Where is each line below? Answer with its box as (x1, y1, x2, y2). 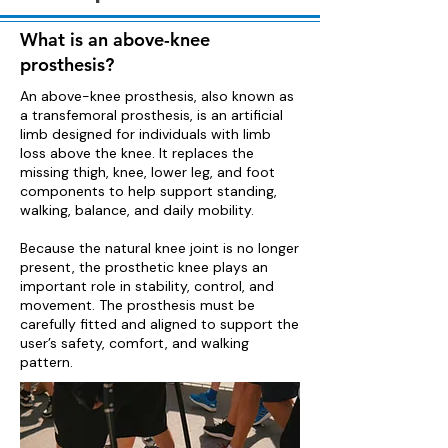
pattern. (20, 353, 73, 371)
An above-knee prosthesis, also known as (20, 87, 294, 105)
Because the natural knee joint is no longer (20, 239, 299, 257)
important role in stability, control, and (20, 277, 274, 295)
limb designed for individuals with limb (20, 125, 271, 143)
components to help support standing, (20, 182, 277, 200)
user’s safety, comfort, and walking (20, 334, 249, 352)
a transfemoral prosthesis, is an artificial (20, 106, 283, 124)
